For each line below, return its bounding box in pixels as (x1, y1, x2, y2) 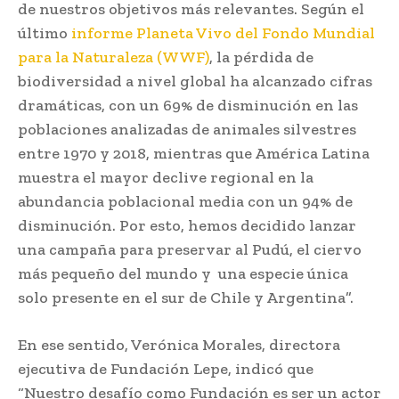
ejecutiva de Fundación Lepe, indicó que (18, 358, 313, 379)
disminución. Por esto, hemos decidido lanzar (18, 215, 356, 235)
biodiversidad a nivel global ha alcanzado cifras (18, 70, 372, 91)
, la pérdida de (209, 46, 313, 67)
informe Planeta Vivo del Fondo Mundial (71, 22, 375, 43)
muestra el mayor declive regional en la (18, 167, 313, 187)
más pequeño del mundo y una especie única (18, 263, 348, 283)
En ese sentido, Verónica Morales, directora (18, 334, 340, 354)
